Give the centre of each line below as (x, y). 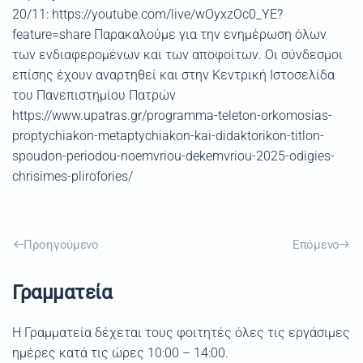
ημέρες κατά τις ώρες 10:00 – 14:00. (120, 353)
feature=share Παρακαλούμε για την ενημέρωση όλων (169, 34)
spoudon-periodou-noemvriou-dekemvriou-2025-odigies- (173, 156)
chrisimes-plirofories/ (73, 176)
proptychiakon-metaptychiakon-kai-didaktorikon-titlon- (168, 136)
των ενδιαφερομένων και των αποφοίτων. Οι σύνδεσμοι (177, 55)
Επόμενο (316, 244)
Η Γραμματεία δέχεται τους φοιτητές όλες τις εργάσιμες (181, 333)
